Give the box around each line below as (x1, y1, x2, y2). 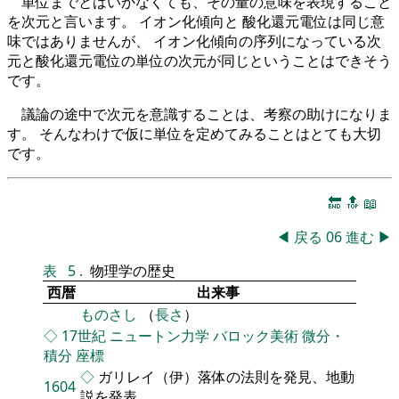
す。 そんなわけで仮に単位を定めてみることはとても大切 (7, 124, 381, 144)
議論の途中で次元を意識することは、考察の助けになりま (21, 104, 392, 125)
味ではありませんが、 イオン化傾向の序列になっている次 (7, 31, 381, 52)
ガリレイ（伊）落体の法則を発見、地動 (98, 367, 354, 387)
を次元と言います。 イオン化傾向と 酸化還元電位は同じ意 (7, 12, 385, 32)
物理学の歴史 (90, 261, 175, 281)
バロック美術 (213, 326, 298, 346)
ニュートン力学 (110, 326, 209, 346)
